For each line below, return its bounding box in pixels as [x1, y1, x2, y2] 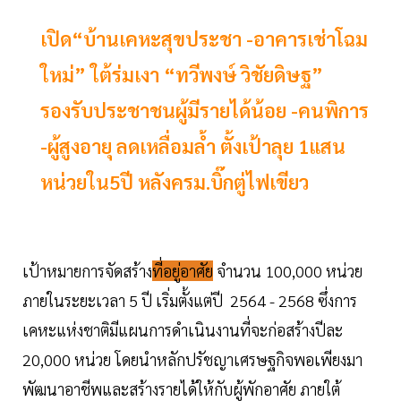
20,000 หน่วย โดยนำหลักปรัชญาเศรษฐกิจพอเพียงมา [22, 349, 363, 371]
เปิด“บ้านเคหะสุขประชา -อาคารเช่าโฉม [40, 26, 368, 52]
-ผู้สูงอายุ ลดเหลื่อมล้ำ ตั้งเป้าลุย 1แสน [40, 133, 346, 159]
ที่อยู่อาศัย [152, 260, 213, 282]
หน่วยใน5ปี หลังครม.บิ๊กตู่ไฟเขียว [40, 169, 309, 195]
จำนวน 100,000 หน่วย [213, 260, 363, 282]
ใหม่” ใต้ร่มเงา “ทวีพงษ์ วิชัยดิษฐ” [40, 62, 323, 88]
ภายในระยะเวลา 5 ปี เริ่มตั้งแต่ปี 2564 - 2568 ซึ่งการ [22, 290, 357, 311]
